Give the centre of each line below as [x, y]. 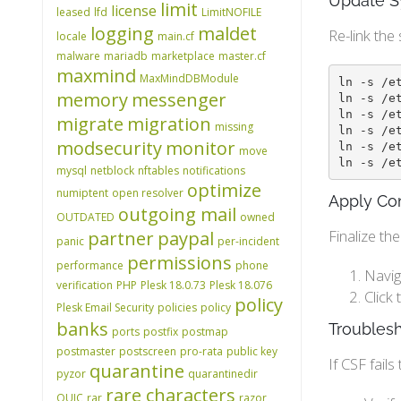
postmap [205, 332]
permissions [179, 263]
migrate [90, 124]
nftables [158, 171]
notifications [214, 171]
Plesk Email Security [105, 307]
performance [90, 265]
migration [169, 124]
